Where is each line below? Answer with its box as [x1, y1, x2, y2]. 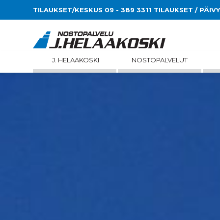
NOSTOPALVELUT [131, 56, 188, 64]
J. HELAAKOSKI [52, 56, 99, 64]
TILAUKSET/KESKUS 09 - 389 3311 [33, 6, 152, 14]
